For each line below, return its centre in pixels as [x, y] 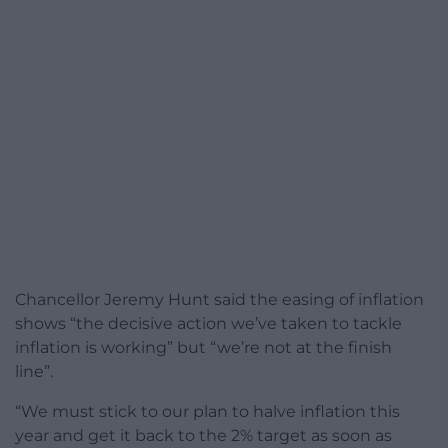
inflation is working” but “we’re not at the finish [203, 348]
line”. [34, 372]
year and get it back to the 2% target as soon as [203, 436]
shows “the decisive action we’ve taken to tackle [208, 324]
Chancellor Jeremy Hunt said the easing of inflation [219, 300]
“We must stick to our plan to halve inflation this [207, 412]
